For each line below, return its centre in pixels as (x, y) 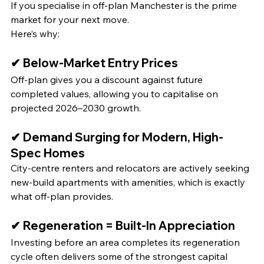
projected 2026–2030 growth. (76, 108)
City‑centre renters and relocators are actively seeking (131, 168)
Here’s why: (35, 34)
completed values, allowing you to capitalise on (115, 94)
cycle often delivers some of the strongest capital (120, 257)
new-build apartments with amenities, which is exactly (129, 182)
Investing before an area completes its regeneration (126, 242)
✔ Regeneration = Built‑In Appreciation (123, 226)
